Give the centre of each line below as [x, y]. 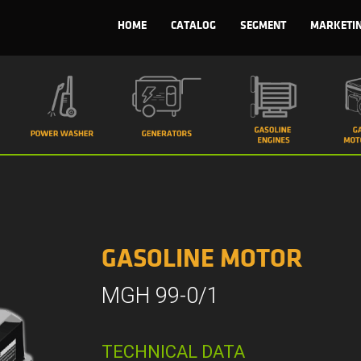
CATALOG [193, 25]
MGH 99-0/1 [161, 295]
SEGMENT [263, 25]
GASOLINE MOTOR [203, 259]
